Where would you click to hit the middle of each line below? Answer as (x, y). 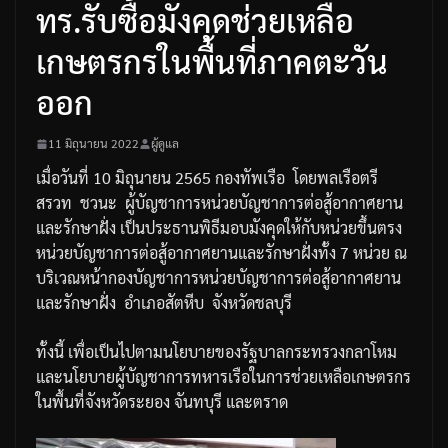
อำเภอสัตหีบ (164, 303)
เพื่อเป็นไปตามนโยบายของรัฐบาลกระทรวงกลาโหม (232, 352)
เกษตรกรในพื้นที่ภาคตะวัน (212, 61)
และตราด (257, 402)
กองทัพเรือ (250, 178)
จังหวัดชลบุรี (252, 303)
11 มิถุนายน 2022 (93, 143)
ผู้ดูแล (165, 143)
